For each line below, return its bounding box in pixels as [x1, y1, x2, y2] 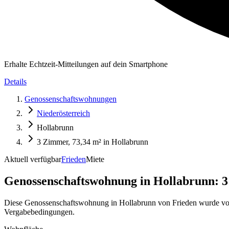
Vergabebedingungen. [4, 207, 75, 216]
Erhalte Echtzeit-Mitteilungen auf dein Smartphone [4, 60, 168, 68]
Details [4, 77, 27, 86]
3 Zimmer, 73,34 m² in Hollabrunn [37, 138, 148, 146]
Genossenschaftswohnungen [25, 95, 117, 103]
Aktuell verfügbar [4, 155, 61, 164]
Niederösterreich [37, 109, 90, 118]
